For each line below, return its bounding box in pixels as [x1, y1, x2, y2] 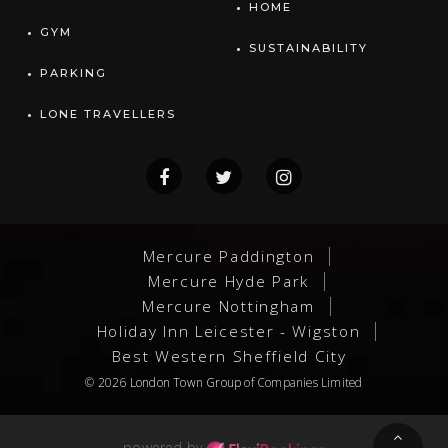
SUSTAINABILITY [249, 40, 368, 55]
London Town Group [129, 373, 242, 390]
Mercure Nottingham [142, 294, 315, 317]
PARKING [40, 65, 107, 80]
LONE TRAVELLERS [40, 106, 176, 121]
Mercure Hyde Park [148, 269, 309, 292]
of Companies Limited [241, 373, 363, 390]
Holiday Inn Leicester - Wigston [96, 319, 361, 342]
